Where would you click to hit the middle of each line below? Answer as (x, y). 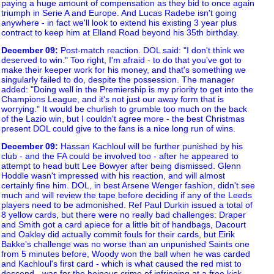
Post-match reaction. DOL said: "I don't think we (151, 50)
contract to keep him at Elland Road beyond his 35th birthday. (120, 32)
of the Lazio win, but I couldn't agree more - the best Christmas (123, 118)
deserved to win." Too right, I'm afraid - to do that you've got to (121, 60)
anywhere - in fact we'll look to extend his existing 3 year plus (119, 22)
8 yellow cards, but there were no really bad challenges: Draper (124, 215)
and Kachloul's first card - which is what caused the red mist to (121, 264)
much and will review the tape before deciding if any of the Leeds (127, 195)
